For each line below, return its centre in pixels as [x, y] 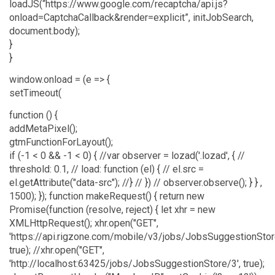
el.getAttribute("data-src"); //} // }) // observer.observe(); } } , [136, 183]
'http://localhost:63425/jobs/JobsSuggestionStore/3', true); [137, 264]
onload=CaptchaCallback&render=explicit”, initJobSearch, [131, 17]
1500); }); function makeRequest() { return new [107, 196]
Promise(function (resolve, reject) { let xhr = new [112, 210]
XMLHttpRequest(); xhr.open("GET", [84, 223]
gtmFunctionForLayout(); [61, 142]
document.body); [45, 31]
